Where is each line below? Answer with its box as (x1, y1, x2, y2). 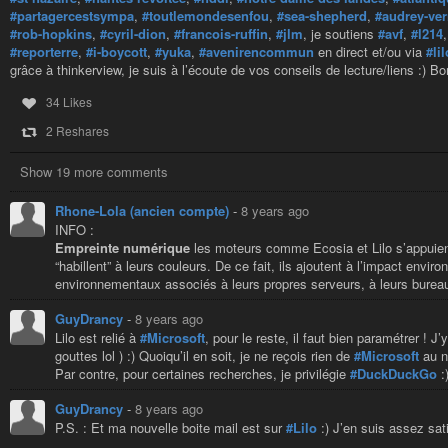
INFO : (55, 220, 94, 240)
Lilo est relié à (55, 328, 140, 348)
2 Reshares (45, 122, 109, 140)
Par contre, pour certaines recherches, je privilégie (55, 364, 350, 384)
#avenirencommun (199, 41, 314, 61)
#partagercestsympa (10, 5, 134, 25)
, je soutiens (303, 23, 378, 43)
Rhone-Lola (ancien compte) (55, 201, 233, 221)
